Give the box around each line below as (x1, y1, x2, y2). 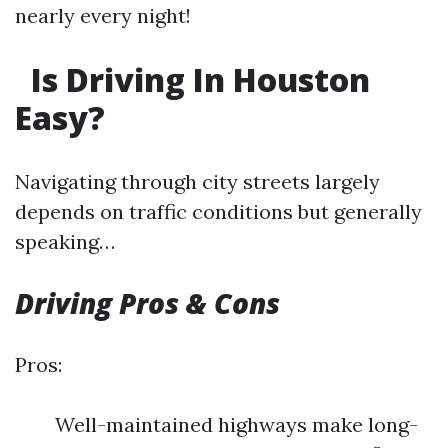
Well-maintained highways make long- (55, 412, 418, 437)
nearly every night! (15, 3, 191, 28)
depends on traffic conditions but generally (15, 199, 422, 224)
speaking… (15, 229, 115, 254)
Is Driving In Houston (23, 58, 370, 101)
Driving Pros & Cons (15, 284, 280, 322)
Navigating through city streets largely (15, 169, 380, 194)
